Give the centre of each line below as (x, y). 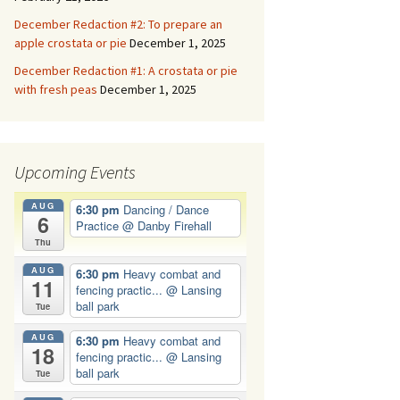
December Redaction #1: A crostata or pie (126, 71)
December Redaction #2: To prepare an (118, 24)
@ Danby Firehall (167, 226)
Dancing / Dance (166, 210)
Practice (99, 226)
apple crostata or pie (71, 43)
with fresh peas (56, 89)
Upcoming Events (75, 172)
